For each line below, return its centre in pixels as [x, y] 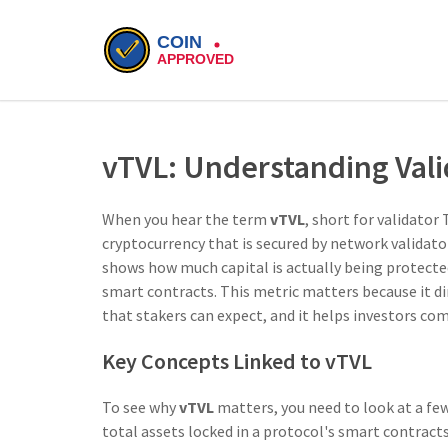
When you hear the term [186, 219]
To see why [140, 407]
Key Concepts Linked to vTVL [237, 361]
